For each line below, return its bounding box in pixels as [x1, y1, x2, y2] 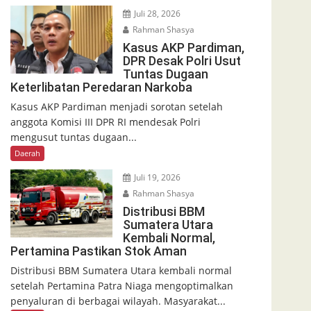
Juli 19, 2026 [131, 171, 180, 183]
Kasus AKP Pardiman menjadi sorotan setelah [10, 99, 223, 113]
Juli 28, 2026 [131, 7, 180, 19]
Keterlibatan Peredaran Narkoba [10, 79, 192, 94]
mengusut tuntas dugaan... [10, 130, 137, 144]
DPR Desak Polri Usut [122, 53, 241, 68]
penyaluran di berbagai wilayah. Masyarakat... [10, 294, 226, 308]
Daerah [15, 147, 40, 158]
